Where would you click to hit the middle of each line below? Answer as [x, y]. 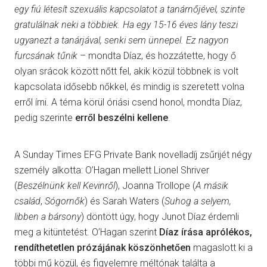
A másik [212, 186]
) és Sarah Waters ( [125, 201]
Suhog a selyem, [198, 201]
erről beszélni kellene [122, 118]
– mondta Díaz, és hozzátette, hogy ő [157, 56]
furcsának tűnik [46, 56]
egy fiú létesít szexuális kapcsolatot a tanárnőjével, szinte [130, 10]
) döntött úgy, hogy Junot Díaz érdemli [160, 217]
